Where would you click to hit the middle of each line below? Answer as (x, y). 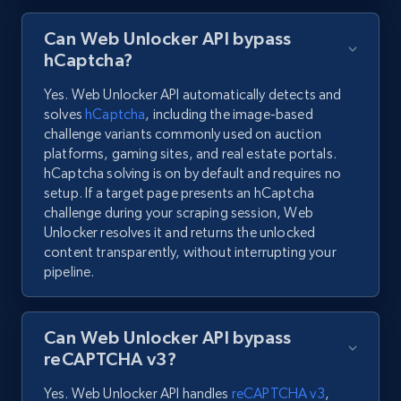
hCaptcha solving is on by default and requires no (192, 174)
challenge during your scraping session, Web (179, 213)
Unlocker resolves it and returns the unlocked (180, 233)
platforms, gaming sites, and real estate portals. (190, 154)
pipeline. (69, 272)
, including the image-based (229, 115)
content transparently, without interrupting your (190, 252)
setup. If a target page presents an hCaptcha (179, 193)
